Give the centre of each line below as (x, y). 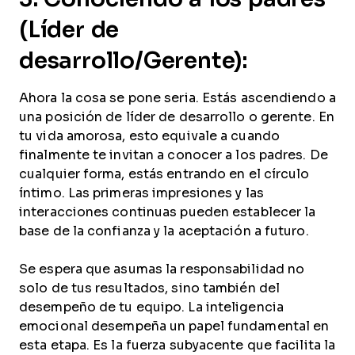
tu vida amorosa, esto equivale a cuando (149, 136)
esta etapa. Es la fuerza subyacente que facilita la (177, 345)
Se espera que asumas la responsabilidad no (162, 269)
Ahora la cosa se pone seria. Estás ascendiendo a (177, 98)
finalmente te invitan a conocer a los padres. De (174, 155)
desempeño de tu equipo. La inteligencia (151, 307)
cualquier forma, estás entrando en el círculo (164, 174)
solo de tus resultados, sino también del (150, 288)
